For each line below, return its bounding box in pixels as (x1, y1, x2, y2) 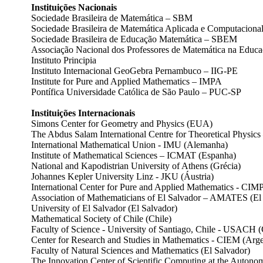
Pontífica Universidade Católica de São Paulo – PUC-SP (31, 86, 241, 97)
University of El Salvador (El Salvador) (31, 203, 177, 213)
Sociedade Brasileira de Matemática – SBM (31, 12, 193, 23)
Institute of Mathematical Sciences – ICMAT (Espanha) (31, 150, 236, 160)
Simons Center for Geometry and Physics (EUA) (31, 118, 213, 129)
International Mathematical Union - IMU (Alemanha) (31, 139, 228, 150)
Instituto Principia (31, 55, 96, 65)
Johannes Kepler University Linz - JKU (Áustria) (31, 171, 214, 181)
